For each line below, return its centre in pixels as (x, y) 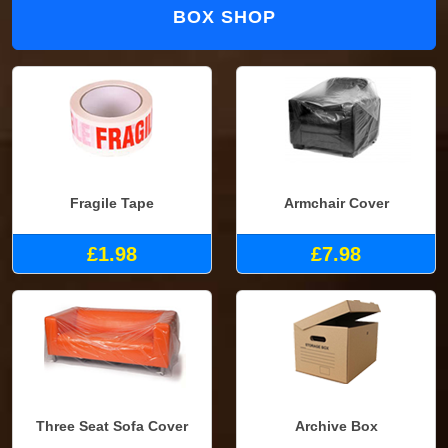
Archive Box (336, 426)
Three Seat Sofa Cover (112, 426)
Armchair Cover (336, 202)
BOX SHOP (224, 17)
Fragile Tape (112, 202)
